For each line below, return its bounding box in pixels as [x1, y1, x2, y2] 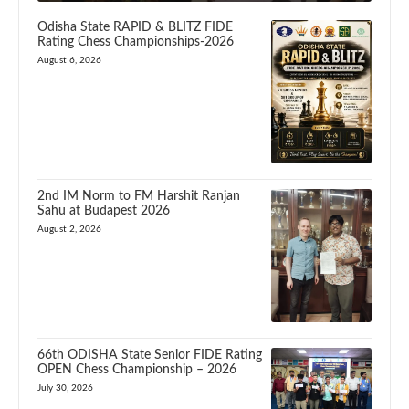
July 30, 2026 [37, 383, 93, 393]
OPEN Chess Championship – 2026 [37, 362, 236, 376]
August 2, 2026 [37, 224, 101, 234]
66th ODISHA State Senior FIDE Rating [37, 348, 262, 362]
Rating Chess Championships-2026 [37, 35, 234, 48]
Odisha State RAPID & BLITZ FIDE [37, 20, 233, 34]
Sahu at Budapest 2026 [37, 204, 170, 217]
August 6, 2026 [37, 55, 101, 65]
